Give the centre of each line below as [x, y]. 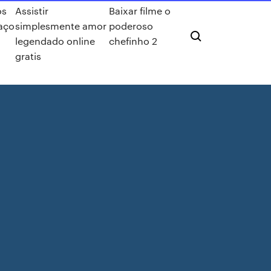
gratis [28, 56]
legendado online [55, 41]
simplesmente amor [61, 26]
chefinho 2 [133, 41]
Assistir [32, 11]
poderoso [131, 26]
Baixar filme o [139, 11]
